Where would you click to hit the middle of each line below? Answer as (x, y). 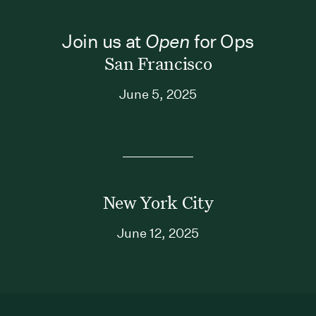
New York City (158, 202)
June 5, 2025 (158, 94)
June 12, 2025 (158, 233)
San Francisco (158, 63)
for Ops (222, 41)
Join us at (104, 41)
